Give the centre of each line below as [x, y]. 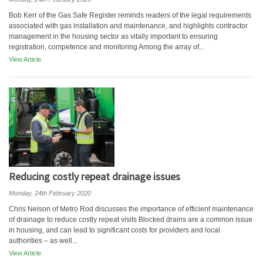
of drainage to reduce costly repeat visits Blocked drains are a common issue [131, 220]
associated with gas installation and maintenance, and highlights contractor [128, 26]
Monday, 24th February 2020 [50, 193]
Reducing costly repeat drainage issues [95, 176]
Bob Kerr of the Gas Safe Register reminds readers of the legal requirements [130, 15]
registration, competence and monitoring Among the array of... [107, 47]
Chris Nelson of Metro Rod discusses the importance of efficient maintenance [131, 209]
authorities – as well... [43, 241]
